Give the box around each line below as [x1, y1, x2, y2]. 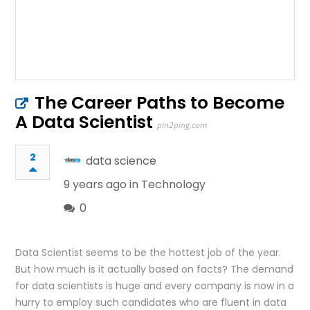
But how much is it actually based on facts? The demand [15, 262, 294, 276]
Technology [141, 176, 206, 192]
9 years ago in [64, 176, 142, 192]
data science [86, 152, 157, 169]
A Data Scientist [15, 109, 154, 134]
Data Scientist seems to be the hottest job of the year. [15, 245, 282, 259]
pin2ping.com [157, 118, 208, 131]
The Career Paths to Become [35, 90, 285, 115]
